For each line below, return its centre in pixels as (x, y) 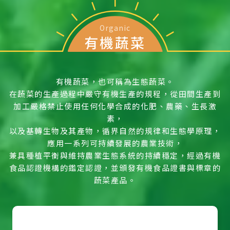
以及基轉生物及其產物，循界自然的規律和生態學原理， (115, 130)
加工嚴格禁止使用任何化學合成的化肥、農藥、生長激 (115, 106)
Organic (115, 27)
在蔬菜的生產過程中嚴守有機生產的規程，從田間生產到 (115, 93)
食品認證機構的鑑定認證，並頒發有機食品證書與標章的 (115, 167)
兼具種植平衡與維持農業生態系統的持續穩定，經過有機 (115, 155)
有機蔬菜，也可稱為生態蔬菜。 (115, 81)
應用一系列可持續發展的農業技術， (115, 143)
